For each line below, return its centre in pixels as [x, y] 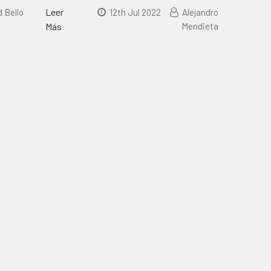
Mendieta [200, 26]
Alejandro [200, 12]
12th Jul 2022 [135, 12]
